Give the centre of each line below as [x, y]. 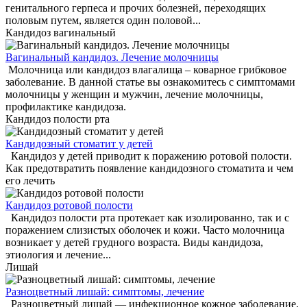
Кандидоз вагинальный [61, 33]
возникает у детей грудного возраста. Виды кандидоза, [134, 242]
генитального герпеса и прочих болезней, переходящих [136, 8]
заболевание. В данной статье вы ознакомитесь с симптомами [150, 82]
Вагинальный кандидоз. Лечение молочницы [112, 57]
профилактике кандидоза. [66, 107]
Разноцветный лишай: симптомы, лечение [105, 292]
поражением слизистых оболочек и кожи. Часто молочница [145, 230]
